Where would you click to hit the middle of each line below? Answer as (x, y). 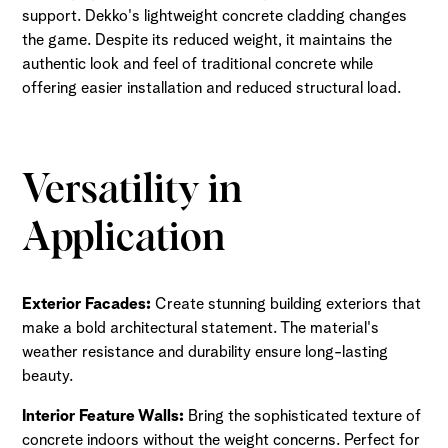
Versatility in (133, 188)
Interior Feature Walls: (103, 415)
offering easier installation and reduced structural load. (212, 87)
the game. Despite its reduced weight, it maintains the (207, 39)
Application (124, 236)
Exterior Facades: (87, 303)
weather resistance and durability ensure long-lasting (205, 351)
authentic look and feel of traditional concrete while (198, 63)
